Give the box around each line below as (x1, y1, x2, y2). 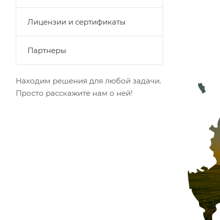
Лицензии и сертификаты (27, 17, 126, 27)
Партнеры (27, 46, 66, 55)
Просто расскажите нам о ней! (16, 88, 133, 98)
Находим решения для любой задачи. (16, 76, 161, 85)
